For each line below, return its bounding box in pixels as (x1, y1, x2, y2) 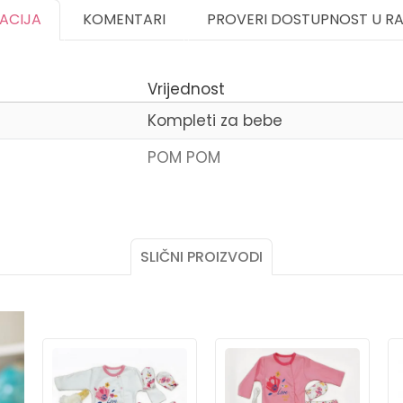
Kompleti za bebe (148, 110, 282, 131)
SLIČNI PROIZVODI (140, 246, 263, 267)
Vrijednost (148, 78, 225, 100)
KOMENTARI (82, 9, 166, 30)
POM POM (148, 147, 220, 168)
